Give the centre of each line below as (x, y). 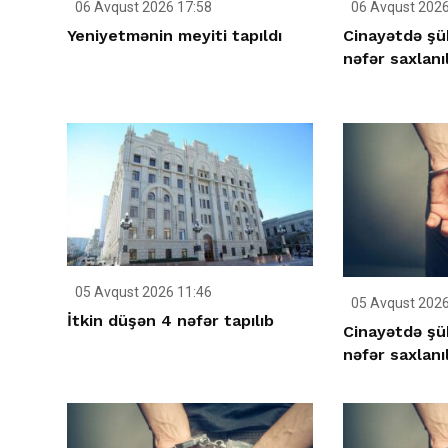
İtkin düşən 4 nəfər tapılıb (170, 321)
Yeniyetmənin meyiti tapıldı (174, 35)
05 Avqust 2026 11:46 (142, 292)
